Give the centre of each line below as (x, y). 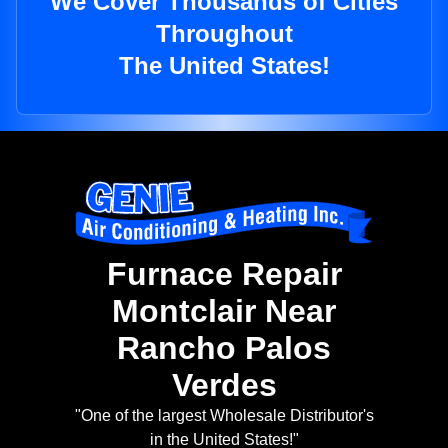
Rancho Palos (224, 348)
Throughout (224, 34)
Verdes (224, 385)
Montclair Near (224, 311)
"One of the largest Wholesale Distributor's (224, 416)
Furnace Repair (224, 274)
